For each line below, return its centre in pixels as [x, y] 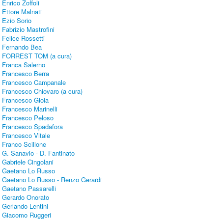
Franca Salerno [24, 65]
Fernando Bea [22, 47]
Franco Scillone [24, 144]
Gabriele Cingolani [28, 162]
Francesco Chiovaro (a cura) [42, 91]
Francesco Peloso [28, 118]
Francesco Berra [26, 74]
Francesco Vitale [26, 136]
